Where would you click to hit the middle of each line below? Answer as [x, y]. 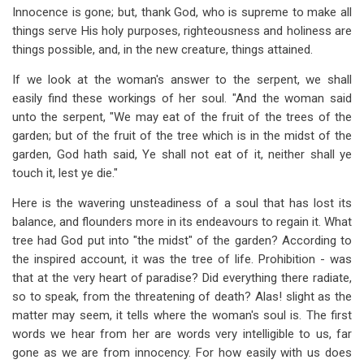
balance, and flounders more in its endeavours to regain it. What [182, 222]
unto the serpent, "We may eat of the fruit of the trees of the [182, 117]
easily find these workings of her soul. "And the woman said [182, 98]
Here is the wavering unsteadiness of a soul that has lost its [182, 203]
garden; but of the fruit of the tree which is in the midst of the [182, 136]
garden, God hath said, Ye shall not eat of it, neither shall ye [182, 154]
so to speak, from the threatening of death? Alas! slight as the [182, 297]
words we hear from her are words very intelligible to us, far [182, 334]
